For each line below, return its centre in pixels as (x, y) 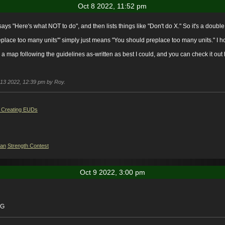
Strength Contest (28, 146)
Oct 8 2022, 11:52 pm (113, 6)
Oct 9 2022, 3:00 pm (112, 173)
